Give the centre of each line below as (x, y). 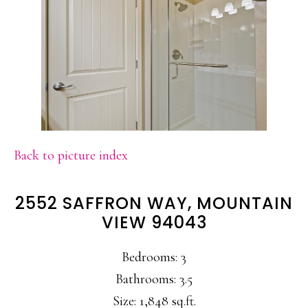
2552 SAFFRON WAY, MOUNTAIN (154, 203)
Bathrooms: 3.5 (154, 279)
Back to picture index (71, 155)
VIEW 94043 (154, 222)
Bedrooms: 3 (154, 257)
